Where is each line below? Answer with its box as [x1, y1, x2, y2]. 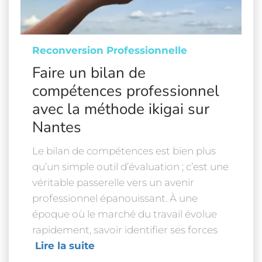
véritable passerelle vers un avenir [32, 177, 194, 188]
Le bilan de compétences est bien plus [32, 145, 216, 157]
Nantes [32, 117, 81, 137]
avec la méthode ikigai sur [32, 99, 209, 119]
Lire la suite [35, 240, 95, 251]
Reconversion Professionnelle [32, 44, 187, 56]
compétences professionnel [32, 81, 219, 101]
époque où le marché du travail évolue [32, 208, 217, 220]
